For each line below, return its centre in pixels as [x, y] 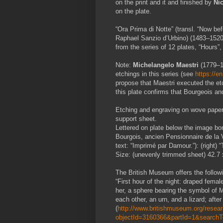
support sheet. [136, 118]
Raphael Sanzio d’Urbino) [152, 38]
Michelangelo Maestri [166, 65]
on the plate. [133, 11]
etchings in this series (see [155, 74]
